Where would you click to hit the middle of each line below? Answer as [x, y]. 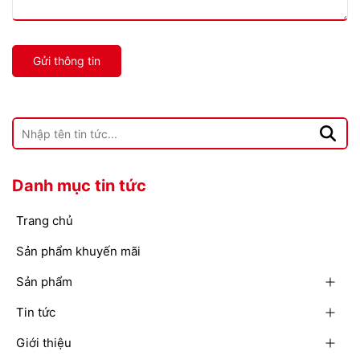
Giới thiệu [44, 343]
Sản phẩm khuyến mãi [78, 251]
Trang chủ [45, 221]
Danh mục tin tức [79, 186]
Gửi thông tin [67, 61]
